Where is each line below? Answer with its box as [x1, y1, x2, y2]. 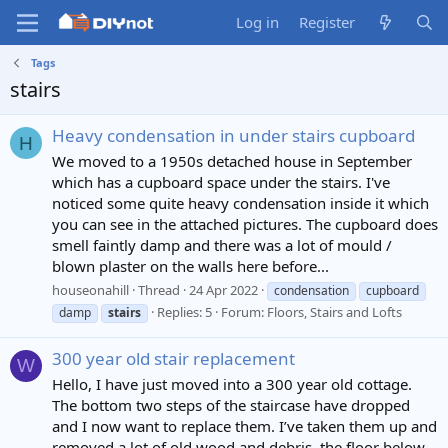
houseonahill [52, 280, 129, 299]
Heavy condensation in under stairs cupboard [52, 124, 415, 148]
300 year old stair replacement [52, 347, 295, 371]
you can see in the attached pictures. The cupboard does [52, 214, 438, 235]
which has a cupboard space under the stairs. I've [52, 172, 390, 193]
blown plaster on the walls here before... [52, 256, 329, 277]
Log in [236, 12, 280, 32]
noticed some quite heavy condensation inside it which [52, 193, 429, 214]
